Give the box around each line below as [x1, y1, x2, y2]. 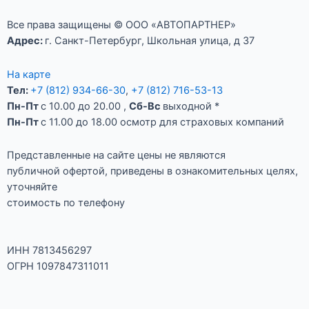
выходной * [163, 99, 219, 112]
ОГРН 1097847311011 [7, 259, 109, 272]
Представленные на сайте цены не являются [7, 149, 226, 162]
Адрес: [7, 34, 45, 48]
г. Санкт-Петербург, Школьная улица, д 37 [45, 34, 255, 48]
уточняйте [7, 181, 57, 194]
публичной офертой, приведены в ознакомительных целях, [7, 165, 298, 178]
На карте [7, 68, 50, 81]
